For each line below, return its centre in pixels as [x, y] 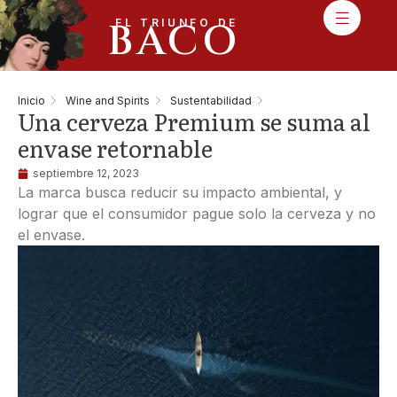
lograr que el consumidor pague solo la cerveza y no [197, 214]
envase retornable [115, 148]
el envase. [51, 235]
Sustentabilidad [211, 100]
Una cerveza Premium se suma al [194, 121]
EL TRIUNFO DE [176, 23]
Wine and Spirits [108, 100]
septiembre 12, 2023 [86, 173]
